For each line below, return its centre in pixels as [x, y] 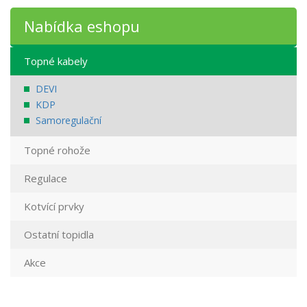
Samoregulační [69, 120]
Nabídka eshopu [82, 26]
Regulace [46, 178]
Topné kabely [56, 61]
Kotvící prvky [54, 206]
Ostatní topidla [59, 234]
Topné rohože [57, 150]
